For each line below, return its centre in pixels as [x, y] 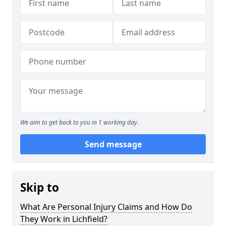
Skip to [40, 187]
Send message [113, 144]
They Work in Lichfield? [64, 219]
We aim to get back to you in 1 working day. [79, 122]
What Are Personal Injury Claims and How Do [106, 207]
